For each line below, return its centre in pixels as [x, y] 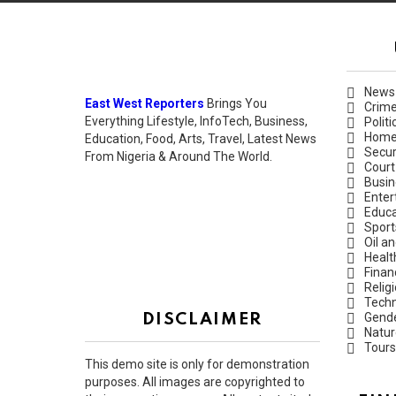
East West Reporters [145, 104]
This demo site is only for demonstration [197, 365]
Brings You [236, 104]
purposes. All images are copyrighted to [195, 382]
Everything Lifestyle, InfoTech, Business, [196, 122]
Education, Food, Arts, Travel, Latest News [201, 139]
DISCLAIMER [202, 320]
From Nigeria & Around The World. [179, 157]
